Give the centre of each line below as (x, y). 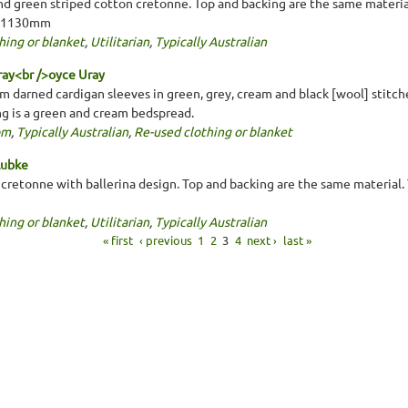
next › (262, 240)
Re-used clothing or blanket (213, 131)
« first (118, 240)
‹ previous (165, 240)
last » (297, 240)
